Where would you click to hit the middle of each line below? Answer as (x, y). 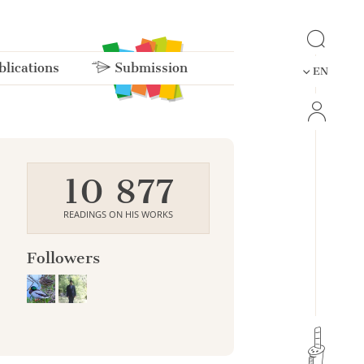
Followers (63, 258)
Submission (149, 68)
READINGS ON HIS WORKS (118, 214)
